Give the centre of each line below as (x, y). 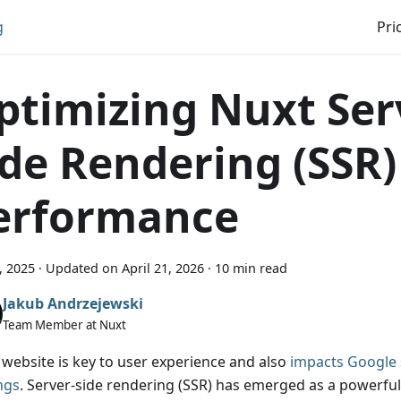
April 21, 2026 (163, 268)
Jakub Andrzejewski (73, 303)
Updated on (82, 268)
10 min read (251, 268)
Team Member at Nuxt (64, 324)
